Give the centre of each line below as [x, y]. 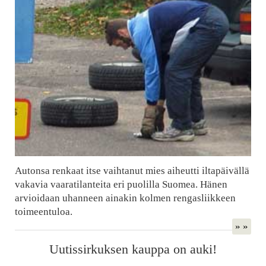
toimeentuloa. [43, 211]
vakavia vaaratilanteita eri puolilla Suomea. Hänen [121, 184]
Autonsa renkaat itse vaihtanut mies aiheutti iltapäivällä [132, 170]
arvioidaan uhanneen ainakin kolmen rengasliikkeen [125, 198]
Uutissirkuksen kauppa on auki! [133, 249]
